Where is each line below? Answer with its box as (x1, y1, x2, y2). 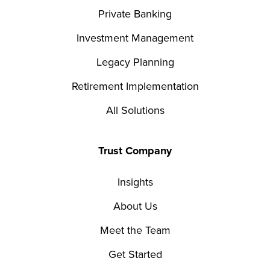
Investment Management (77, 30, 193, 46)
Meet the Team (99, 222, 171, 238)
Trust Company (98, 142, 172, 159)
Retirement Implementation (71, 78, 199, 94)
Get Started (108, 246, 162, 262)
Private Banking (98, 5, 172, 22)
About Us (113, 198, 157, 214)
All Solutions (105, 102, 165, 118)
